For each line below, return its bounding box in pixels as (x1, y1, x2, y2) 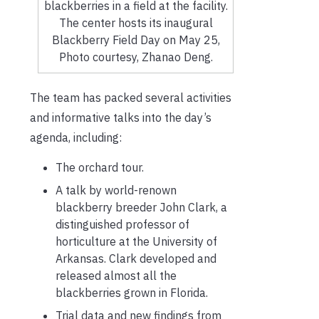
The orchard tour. (56, 160, 144, 175)
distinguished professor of (56, 217, 189, 232)
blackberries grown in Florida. (56, 286, 208, 300)
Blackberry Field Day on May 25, (51, 33, 220, 48)
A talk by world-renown (56, 183, 177, 198)
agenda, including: (30, 130, 122, 145)
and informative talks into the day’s (30, 110, 211, 125)
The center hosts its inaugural (58, 16, 213, 31)
